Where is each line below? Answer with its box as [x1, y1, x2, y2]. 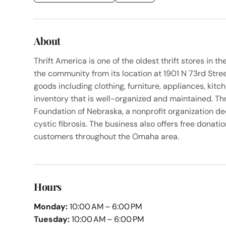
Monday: [34, 201, 68, 212]
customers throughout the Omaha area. [34, 131, 180, 142]
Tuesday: [34, 213, 70, 224]
